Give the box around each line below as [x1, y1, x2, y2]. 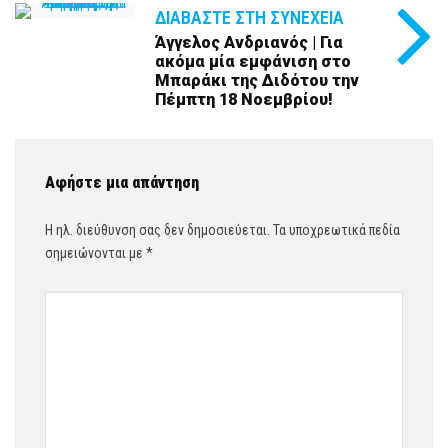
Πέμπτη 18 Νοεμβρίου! [155, 90, 333, 110]
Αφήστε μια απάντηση [45, 173, 199, 193]
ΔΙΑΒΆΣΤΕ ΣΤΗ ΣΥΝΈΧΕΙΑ [155, 7, 344, 29]
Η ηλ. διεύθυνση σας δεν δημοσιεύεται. [45, 222, 270, 239]
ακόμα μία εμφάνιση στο [155, 52, 351, 72]
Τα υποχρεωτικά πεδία [270, 222, 400, 239]
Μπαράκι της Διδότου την [155, 71, 359, 91]
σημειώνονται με [45, 245, 146, 262]
